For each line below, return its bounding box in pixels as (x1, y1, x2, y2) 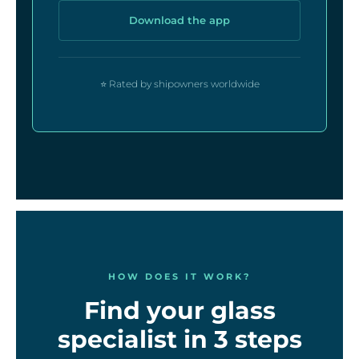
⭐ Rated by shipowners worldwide (99, 78, 260, 91)
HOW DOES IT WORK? (108, 271, 251, 283)
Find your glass (83, 296, 276, 326)
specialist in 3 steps (57, 325, 302, 355)
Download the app (129, 14, 230, 27)
